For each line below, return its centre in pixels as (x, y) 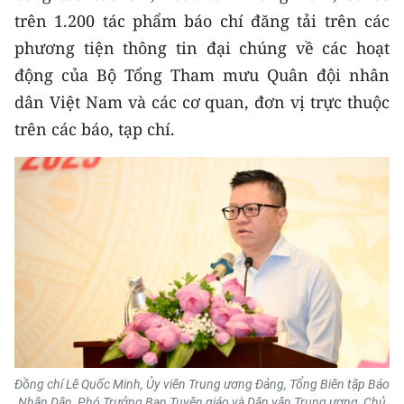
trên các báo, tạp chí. (95, 129)
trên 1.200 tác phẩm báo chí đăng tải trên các (202, 20)
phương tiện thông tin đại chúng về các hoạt (202, 47)
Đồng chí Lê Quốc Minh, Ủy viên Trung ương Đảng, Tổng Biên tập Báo (202, 384)
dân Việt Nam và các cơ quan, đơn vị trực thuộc (202, 101)
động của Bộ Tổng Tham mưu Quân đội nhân (202, 74)
